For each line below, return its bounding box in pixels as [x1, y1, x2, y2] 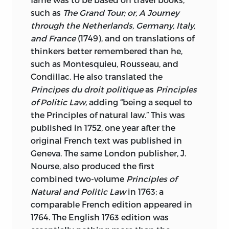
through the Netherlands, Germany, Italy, [31, 20, 195, 31]
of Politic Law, [31, 97, 87, 107]
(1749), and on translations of [76, 33, 194, 43]
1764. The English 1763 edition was [31, 212, 169, 222]
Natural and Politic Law [31, 187, 126, 197]
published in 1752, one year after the [31, 123, 175, 133]
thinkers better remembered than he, [31, 46, 182, 56]
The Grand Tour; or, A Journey [63, 8, 179, 18]
